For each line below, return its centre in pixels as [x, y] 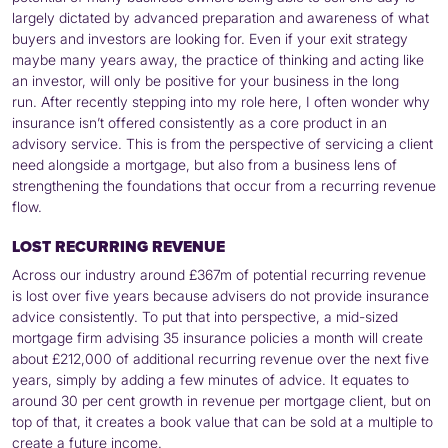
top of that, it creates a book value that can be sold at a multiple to [222, 422]
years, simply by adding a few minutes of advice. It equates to [210, 380]
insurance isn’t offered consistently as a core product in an [199, 123]
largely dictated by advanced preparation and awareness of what [220, 18]
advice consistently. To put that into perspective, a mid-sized [205, 317]
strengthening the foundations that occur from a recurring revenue [224, 186]
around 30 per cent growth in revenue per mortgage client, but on [221, 401]
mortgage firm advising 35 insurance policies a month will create [217, 338]
